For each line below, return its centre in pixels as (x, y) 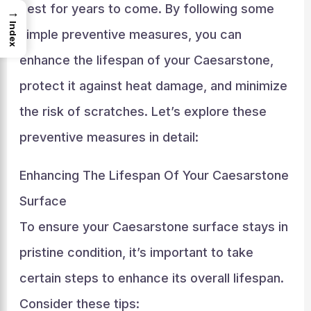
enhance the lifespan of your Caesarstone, (146, 60)
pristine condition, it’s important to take (136, 252)
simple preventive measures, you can (130, 34)
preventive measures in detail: (109, 137)
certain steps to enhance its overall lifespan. (151, 278)
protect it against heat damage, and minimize (153, 85)
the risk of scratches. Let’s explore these (143, 111)
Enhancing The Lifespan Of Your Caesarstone (154, 175)
